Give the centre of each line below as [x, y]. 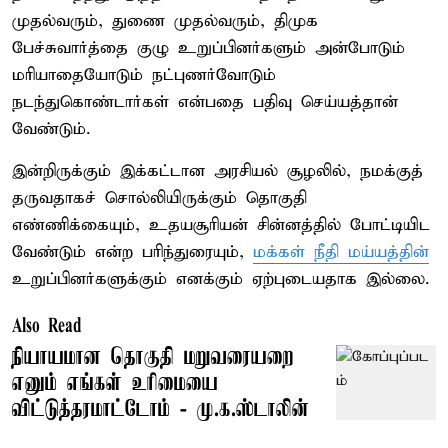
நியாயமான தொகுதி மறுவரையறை [153, 357]
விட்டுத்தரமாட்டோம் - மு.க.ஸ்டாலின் [160, 409]
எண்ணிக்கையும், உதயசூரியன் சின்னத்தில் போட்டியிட [221, 225]
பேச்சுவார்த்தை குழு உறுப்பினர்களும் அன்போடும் [208, 48]
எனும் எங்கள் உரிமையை [115, 383]
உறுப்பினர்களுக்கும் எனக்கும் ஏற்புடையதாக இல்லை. [220, 279]
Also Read [47, 326]
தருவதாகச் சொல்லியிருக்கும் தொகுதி [159, 198]
